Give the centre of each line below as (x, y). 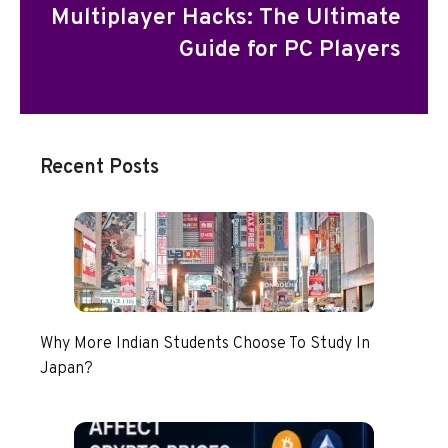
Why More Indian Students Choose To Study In (205, 344)
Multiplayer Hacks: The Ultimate (226, 18)
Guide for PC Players (290, 50)
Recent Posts (99, 168)
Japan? (66, 369)
